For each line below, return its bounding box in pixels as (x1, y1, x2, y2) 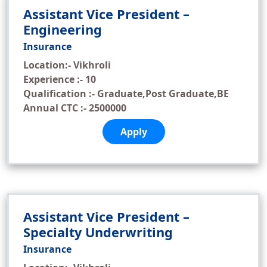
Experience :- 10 (23, 73, 96, 86)
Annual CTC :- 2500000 (23, 101, 126, 114)
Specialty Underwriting (23, 223, 173, 241)
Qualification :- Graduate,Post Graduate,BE (23, 87, 229, 100)
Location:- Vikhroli (23, 58, 111, 72)
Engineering (23, 21, 102, 38)
